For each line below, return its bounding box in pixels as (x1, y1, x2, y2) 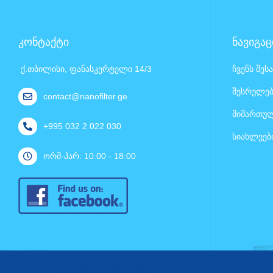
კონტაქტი (18, 35, 69, 48)
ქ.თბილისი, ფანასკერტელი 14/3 (18, 63, 152, 74)
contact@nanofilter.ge (43, 91, 127, 102)
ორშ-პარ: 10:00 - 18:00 (43, 151, 136, 161)
